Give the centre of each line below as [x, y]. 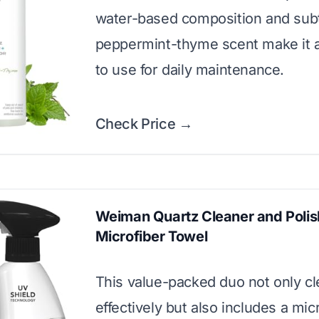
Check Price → [144, 124]
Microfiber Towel [151, 236]
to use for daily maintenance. [190, 70]
